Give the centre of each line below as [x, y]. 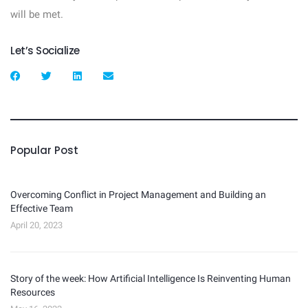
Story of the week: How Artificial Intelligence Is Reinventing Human [151, 278]
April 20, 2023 [36, 225]
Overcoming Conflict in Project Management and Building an [138, 194]
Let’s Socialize [45, 50]
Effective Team [42, 208]
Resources [33, 292]
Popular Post [44, 150]
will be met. [38, 14]
